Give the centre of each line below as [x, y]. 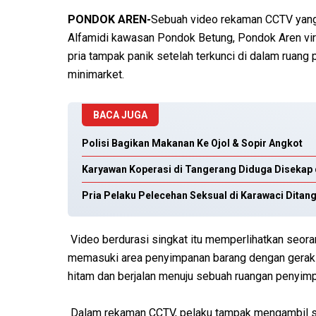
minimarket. [96, 75]
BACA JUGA [120, 115]
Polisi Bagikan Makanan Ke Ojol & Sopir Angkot [192, 144]
